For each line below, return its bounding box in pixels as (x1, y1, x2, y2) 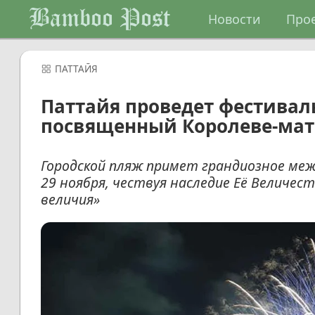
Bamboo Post (28, 6, 170, 32)
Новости (207, 11, 261, 27)
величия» (40, 190, 100, 210)
